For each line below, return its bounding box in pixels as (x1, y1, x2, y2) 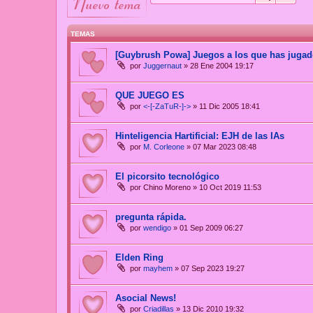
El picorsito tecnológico (115, 171, 219, 182)
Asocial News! (115, 293, 176, 304)
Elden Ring (115, 252, 163, 263)
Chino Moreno (143, 183, 191, 192)
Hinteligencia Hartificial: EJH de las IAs (115, 131, 284, 142)
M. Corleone (143, 143, 184, 152)
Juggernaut (143, 61, 182, 71)
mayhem (143, 264, 173, 273)
